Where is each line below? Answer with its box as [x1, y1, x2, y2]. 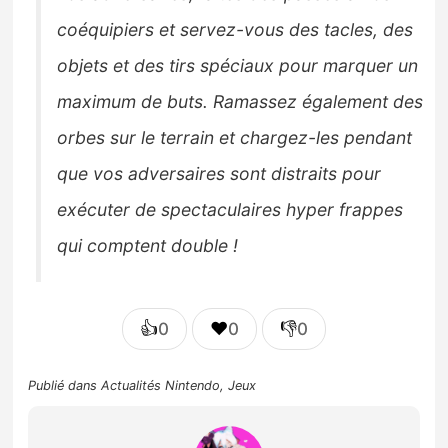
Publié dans [28, 378, 102, 394]
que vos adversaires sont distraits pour [57, 163, 382, 185]
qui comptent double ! [57, 235, 239, 257]
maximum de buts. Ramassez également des [57, 91, 424, 113]
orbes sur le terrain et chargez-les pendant [57, 127, 413, 149]
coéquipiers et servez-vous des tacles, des [57, 19, 414, 41]
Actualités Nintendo [101, 378, 221, 394]
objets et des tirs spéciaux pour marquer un [57, 55, 419, 77]
